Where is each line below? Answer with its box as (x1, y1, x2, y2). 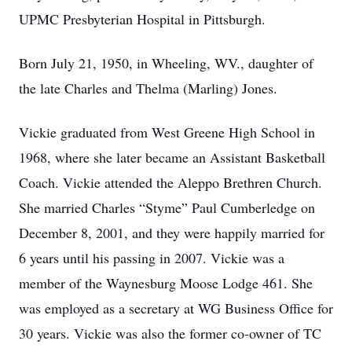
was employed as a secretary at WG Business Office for (19, 299, 333, 317)
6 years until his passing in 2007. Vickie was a (19, 248, 284, 267)
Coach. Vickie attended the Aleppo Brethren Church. (19, 173, 322, 192)
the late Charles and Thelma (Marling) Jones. (19, 79, 277, 97)
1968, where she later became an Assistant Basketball (19, 148, 325, 167)
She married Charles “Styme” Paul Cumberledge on (19, 198, 315, 217)
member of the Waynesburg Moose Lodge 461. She (19, 273, 313, 292)
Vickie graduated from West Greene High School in (19, 123, 315, 141)
